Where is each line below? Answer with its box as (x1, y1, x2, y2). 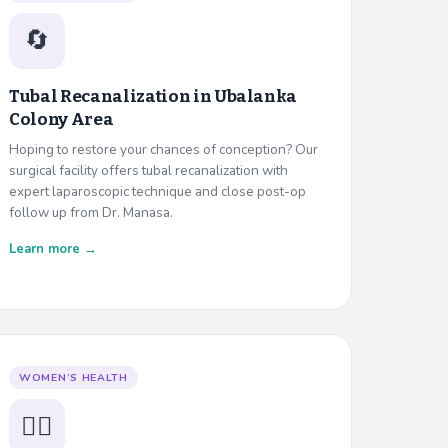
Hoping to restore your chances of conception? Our (9, 139, 318, 159)
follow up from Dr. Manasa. (9, 202, 173, 222)
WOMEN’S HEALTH (19, 369, 128, 385)
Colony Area (9, 108, 114, 130)
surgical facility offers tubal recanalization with (9, 160, 288, 180)
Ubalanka (213, 85, 298, 107)
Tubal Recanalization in (9, 85, 214, 107)
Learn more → (9, 239, 97, 258)
